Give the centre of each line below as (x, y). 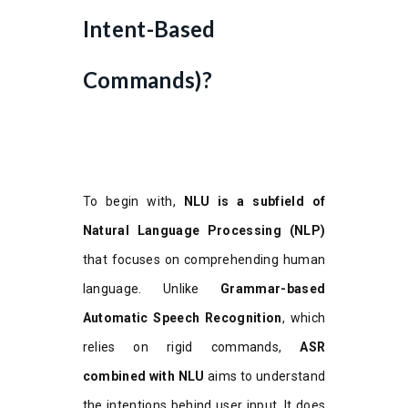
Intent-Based (149, 28)
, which (304, 317)
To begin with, (133, 201)
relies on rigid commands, (182, 347)
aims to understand (265, 376)
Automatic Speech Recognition (182, 317)
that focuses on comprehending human (204, 259)
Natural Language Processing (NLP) (204, 230)
